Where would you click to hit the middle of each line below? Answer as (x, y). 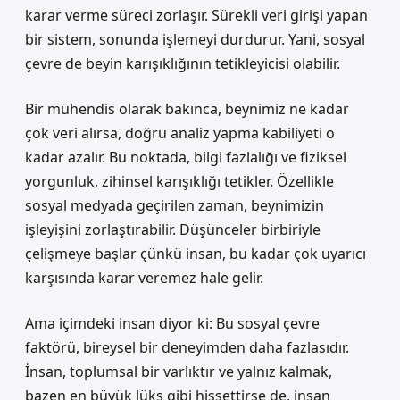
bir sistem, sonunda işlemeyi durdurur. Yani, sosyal (195, 39)
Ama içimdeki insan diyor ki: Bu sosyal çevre (172, 323)
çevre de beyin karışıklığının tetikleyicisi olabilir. (183, 63)
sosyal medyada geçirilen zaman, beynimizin (175, 205)
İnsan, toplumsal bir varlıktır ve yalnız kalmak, (179, 371)
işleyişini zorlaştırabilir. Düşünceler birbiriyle (173, 229)
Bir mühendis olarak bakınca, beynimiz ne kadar (187, 109)
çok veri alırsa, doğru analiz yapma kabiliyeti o (180, 133)
